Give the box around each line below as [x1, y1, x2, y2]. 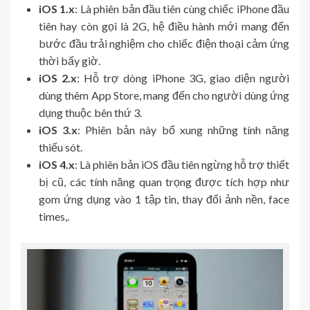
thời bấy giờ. [39, 53, 102, 67]
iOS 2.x [39, 71, 77, 84]
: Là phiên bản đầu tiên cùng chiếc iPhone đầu [75, 1, 290, 15]
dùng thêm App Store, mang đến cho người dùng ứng [39, 88, 289, 102]
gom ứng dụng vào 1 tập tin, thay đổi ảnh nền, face [39, 192, 289, 206]
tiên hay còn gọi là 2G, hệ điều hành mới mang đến [39, 19, 289, 33]
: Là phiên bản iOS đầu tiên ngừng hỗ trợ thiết [75, 157, 290, 171]
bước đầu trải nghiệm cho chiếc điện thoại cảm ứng [39, 36, 289, 50]
